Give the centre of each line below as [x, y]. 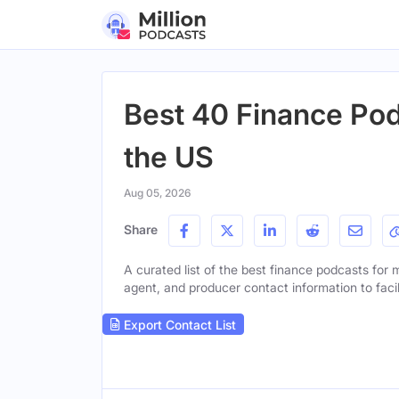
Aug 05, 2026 [157, 193]
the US [169, 157]
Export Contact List [178, 324]
